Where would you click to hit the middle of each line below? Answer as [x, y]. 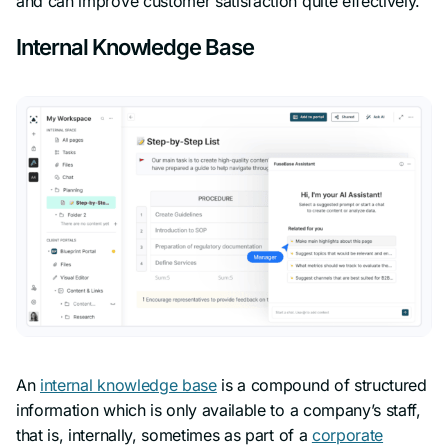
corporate [347, 434]
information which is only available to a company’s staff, [218, 409]
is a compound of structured [321, 384]
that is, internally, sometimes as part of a [164, 434]
